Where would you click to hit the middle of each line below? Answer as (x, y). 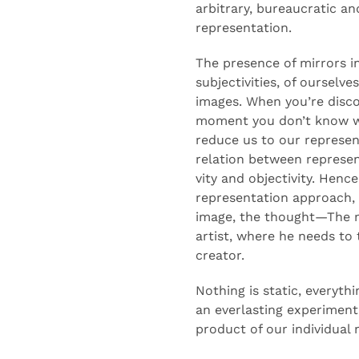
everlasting (249, 310)
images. (221, 101)
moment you (237, 121)
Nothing (222, 290)
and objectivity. (268, 178)
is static (274, 290)
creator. (220, 255)
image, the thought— (261, 217)
